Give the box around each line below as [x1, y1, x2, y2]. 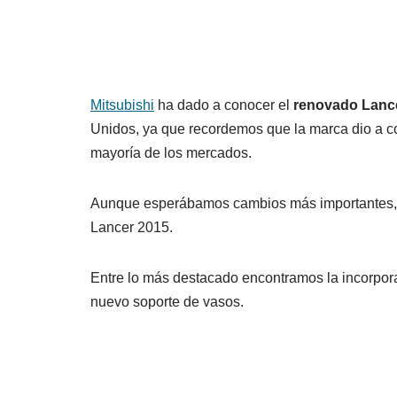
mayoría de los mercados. [90, 144, 252, 160]
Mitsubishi [90, 97, 154, 113]
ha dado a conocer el [154, 97, 293, 113]
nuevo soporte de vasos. [90, 293, 244, 309]
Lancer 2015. [90, 219, 173, 235]
